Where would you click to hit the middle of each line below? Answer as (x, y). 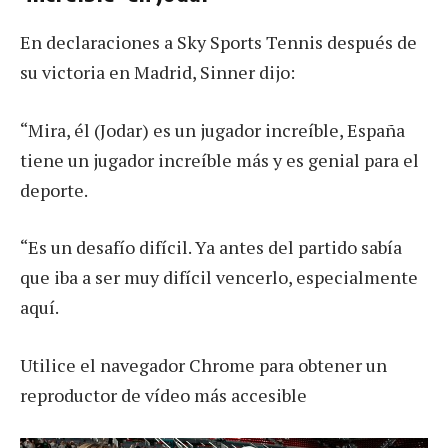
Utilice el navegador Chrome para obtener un (203, 365)
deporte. (54, 189)
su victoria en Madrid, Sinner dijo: (157, 71)
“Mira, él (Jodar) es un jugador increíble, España (212, 129)
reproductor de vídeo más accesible (163, 395)
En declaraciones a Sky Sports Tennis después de (218, 41)
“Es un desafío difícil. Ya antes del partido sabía (211, 247)
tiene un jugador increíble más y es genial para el (219, 159)
